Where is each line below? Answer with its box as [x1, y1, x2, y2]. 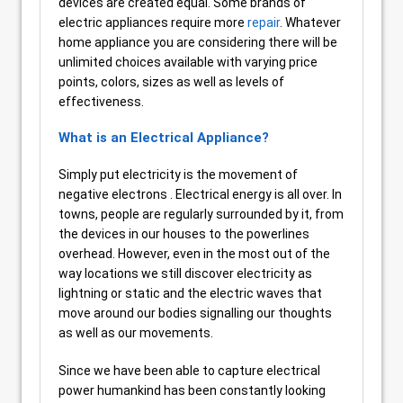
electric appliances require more [58, 15, 247, 30]
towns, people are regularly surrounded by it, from [58, 207, 344, 221]
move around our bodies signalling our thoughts [58, 306, 332, 320]
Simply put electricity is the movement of [58, 167, 298, 182]
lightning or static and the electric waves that [58, 286, 322, 300]
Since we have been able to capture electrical [58, 363, 320, 378]
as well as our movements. [58, 326, 213, 340]
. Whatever [280, 15, 341, 30]
